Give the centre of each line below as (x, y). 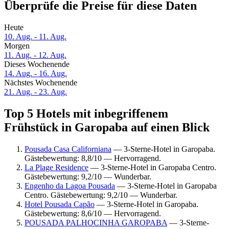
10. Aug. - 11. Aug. (35, 37)
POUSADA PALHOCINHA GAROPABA (96, 222)
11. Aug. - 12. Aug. (35, 55)
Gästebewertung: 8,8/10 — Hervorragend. (93, 158)
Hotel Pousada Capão (60, 204)
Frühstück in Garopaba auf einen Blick (107, 128)
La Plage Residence (56, 167)
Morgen (17, 46)
